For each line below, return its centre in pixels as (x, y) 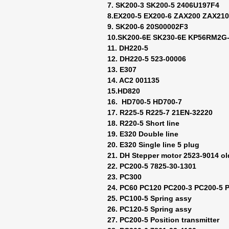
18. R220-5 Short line (143, 123)
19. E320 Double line (143, 134)
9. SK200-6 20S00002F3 (148, 27)
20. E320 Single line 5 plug (153, 145)
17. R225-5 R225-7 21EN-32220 (160, 112)
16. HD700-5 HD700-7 (145, 102)
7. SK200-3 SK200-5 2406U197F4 (163, 5)
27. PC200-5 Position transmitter (163, 220)
